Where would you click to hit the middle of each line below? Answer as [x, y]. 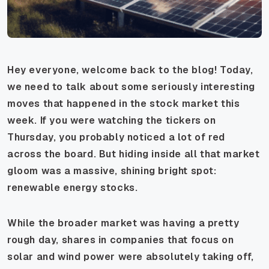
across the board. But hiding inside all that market [134, 154]
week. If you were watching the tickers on [112, 120]
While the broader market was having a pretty [123, 223]
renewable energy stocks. [73, 187]
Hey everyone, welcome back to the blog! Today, [130, 70]
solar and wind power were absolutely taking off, [131, 256]
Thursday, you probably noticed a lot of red [116, 137]
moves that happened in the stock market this [124, 103]
